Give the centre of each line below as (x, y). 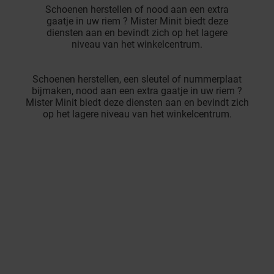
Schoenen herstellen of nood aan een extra (137, 10)
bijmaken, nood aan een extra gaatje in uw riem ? (137, 91)
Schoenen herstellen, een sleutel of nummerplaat (137, 80)
